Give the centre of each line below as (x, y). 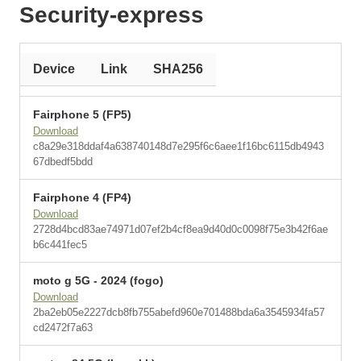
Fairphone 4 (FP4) (82, 197)
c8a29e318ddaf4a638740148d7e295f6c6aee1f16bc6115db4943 (178, 146)
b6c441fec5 (60, 245)
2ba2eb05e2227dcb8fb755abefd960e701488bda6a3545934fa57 (179, 312)
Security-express (112, 15)
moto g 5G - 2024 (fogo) (98, 280)
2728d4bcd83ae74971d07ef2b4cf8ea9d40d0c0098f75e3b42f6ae (180, 229)
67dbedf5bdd (63, 162)
